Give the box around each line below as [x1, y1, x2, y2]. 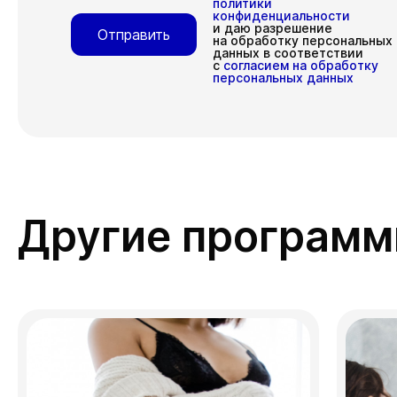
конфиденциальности [213, 8, 350, 23]
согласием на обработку [223, 58, 378, 73]
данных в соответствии [213, 45, 363, 60]
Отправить [97, 26, 170, 43]
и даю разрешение [213, 20, 332, 35]
